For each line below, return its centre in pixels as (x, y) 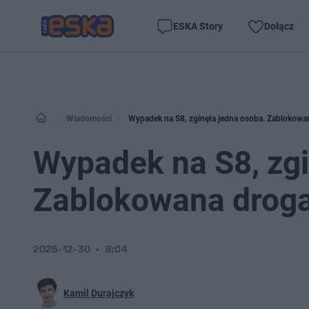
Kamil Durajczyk (99, 293)
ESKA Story (198, 26)
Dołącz (279, 26)
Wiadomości (89, 119)
